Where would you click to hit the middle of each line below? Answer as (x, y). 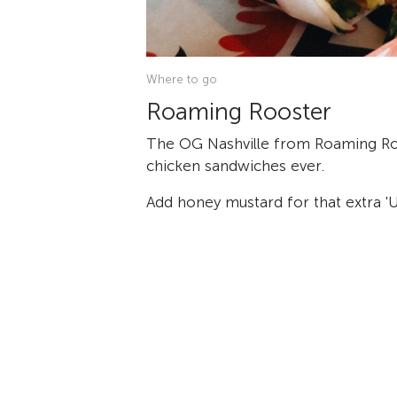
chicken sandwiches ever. (235, 165)
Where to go (182, 79)
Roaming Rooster (239, 111)
